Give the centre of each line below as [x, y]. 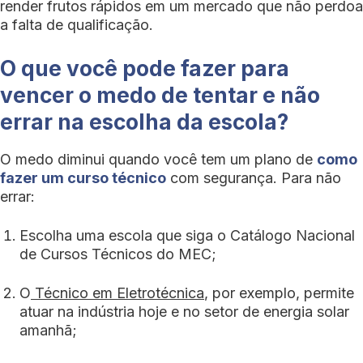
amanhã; [48, 330]
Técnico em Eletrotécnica [120, 293]
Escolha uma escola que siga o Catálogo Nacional [187, 235]
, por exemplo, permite [279, 293]
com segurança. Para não [254, 178]
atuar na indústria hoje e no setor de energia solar [184, 312]
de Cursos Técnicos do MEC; [118, 254]
